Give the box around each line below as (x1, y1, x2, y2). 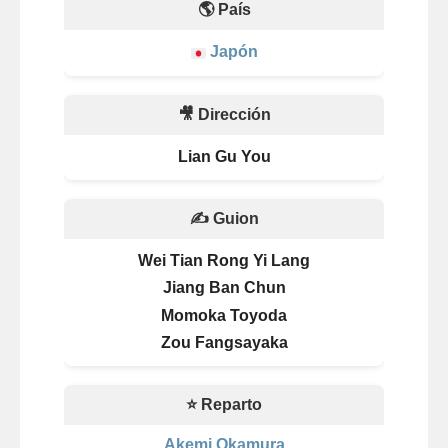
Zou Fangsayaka (160, 333, 288, 351)
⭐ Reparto (186, 396, 262, 414)
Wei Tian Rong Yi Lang (138, 252, 310, 270)
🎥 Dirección (177, 105, 271, 123)
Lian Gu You (177, 147, 271, 165)
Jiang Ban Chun (162, 279, 286, 297)
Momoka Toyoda (161, 306, 287, 324)
